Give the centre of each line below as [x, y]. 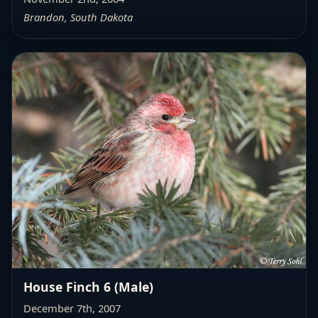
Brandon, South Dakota [78, 17]
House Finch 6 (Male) [88, 286]
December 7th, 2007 [72, 308]
